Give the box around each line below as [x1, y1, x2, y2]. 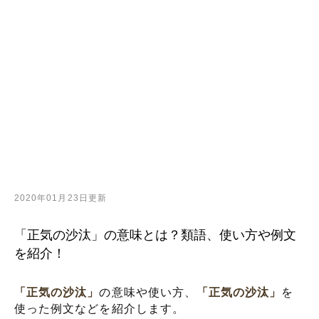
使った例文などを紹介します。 [14, 303, 184, 315]
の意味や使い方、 [99, 286, 197, 298]
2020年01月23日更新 [14, 193, 107, 203]
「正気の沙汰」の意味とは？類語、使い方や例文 [14, 228, 296, 242]
